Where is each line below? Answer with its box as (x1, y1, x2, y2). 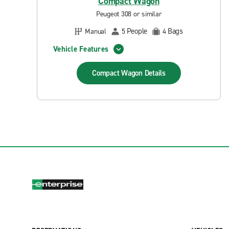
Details (144, 68, 166, 78)
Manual (85, 26, 106, 36)
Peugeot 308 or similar (96, 9, 162, 19)
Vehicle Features (53, 43, 108, 54)
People (126, 26, 147, 36)
